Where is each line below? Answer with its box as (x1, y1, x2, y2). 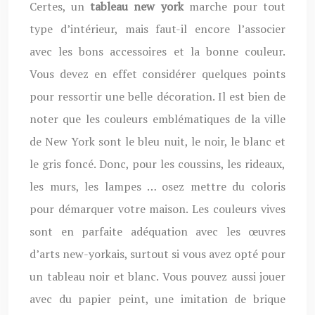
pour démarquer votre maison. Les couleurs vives (30, 201, 285, 217)
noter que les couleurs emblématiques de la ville (30, 111, 285, 127)
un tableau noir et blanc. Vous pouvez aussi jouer (30, 269, 285, 284)
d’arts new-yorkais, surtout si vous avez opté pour (30, 246, 285, 262)
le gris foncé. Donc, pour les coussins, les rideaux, (30, 156, 285, 172)
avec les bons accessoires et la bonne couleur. (30, 44, 285, 59)
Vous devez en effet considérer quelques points (30, 66, 285, 82)
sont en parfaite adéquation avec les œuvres (30, 224, 285, 239)
